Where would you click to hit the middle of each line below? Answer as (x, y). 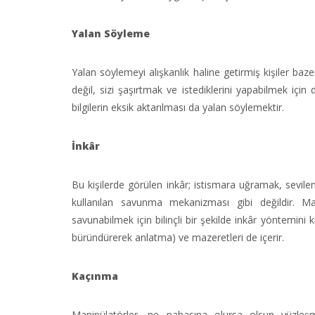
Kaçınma (95, 276)
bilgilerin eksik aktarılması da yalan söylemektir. (178, 107)
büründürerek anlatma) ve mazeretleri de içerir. (178, 237)
